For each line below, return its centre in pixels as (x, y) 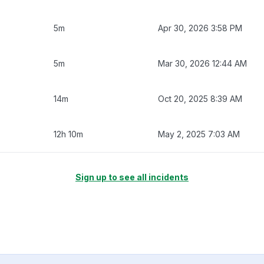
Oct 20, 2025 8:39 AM (200, 98)
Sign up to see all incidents (132, 177)
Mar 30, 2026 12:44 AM (202, 63)
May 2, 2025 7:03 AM (199, 134)
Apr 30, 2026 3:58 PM (200, 28)
